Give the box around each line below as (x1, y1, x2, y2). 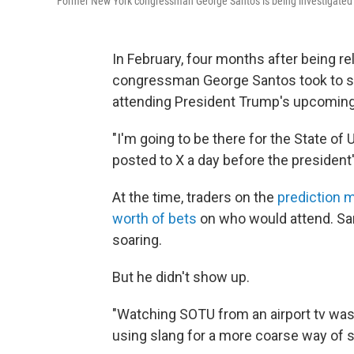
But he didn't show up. (112, 269, 250, 286)
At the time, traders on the (112, 189, 277, 206)
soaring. (112, 232, 162, 249)
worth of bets (112, 210, 197, 228)
